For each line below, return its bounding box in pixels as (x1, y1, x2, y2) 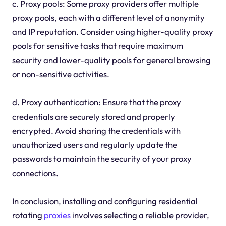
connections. (12, 167, 59, 178)
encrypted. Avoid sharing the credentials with (12, 125, 181, 136)
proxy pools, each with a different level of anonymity (12, 12, 205, 23)
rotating (12, 209, 44, 220)
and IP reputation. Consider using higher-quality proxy (12, 26, 213, 37)
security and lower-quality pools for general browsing (12, 54, 211, 65)
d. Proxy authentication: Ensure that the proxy (12, 96, 181, 107)
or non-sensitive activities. (12, 68, 109, 79)
